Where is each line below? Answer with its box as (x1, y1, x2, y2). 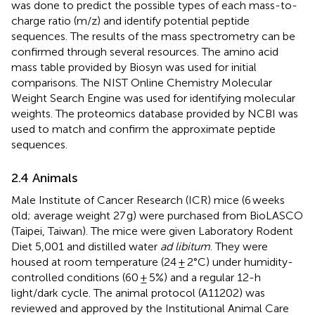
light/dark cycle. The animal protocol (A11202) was (11, 285, 265, 300)
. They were (210, 239, 268, 253)
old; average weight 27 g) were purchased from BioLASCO (11, 208, 303, 222)
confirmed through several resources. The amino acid (11, 44, 278, 58)
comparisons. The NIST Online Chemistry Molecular (11, 75, 272, 89)
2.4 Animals (11, 169, 77, 186)
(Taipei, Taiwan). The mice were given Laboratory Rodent (11, 224, 293, 238)
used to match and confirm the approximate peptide (11, 122, 276, 136)
